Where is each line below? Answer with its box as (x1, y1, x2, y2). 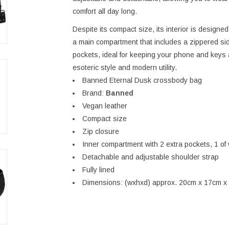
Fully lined (82, 165, 114, 174)
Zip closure (82, 127, 119, 135)
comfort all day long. (72, 7, 137, 15)
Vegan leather (82, 101, 127, 110)
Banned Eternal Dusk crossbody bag (82, 76, 204, 84)
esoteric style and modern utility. (72, 63, 177, 72)
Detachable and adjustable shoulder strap (82, 152, 219, 161)
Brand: (82, 88, 106, 97)
